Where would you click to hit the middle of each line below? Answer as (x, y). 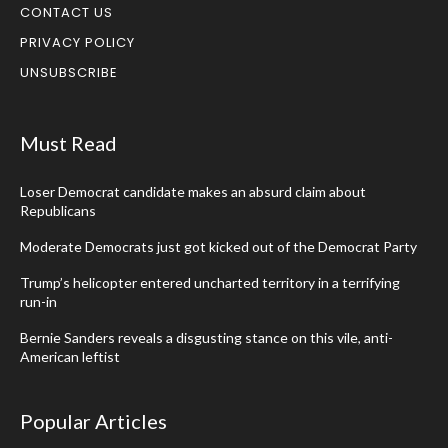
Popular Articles (93, 421)
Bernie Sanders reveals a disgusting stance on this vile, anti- (206, 338)
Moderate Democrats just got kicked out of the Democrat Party (218, 247)
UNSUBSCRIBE (69, 73)
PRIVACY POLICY (77, 43)
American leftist (70, 357)
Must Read (68, 143)
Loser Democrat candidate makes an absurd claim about (193, 192)
